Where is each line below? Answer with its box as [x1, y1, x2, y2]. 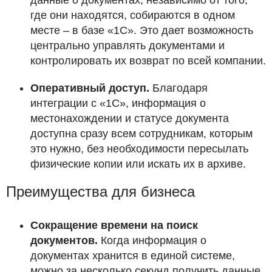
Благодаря [149, 82, 208, 95]
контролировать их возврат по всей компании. [30, 55, 266, 67]
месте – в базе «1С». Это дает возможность [30, 24, 253, 37]
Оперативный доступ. [30, 82, 149, 95]
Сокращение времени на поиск [30, 219, 198, 232]
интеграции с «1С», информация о [30, 97, 206, 110]
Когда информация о [101, 234, 206, 247]
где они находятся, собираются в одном [30, 9, 235, 22]
